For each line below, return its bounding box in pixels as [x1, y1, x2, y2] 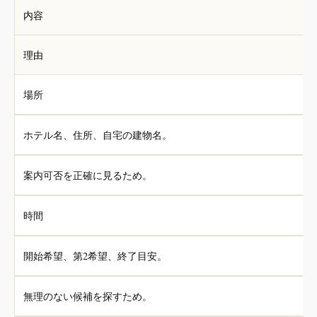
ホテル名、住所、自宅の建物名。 [23, 128, 172, 142]
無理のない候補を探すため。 [23, 289, 152, 303]
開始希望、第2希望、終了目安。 [23, 249, 167, 263]
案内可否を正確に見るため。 [23, 168, 152, 182]
